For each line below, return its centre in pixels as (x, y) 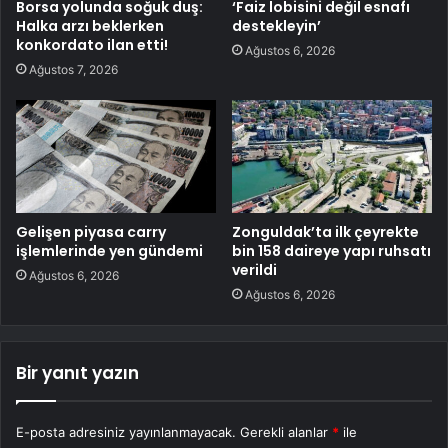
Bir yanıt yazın (77, 373)
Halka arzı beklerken (90, 26)
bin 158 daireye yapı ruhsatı (331, 251)
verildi (254, 270)
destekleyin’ (276, 26)
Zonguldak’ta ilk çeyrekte (325, 232)
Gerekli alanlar (286, 432)
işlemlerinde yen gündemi (109, 251)
